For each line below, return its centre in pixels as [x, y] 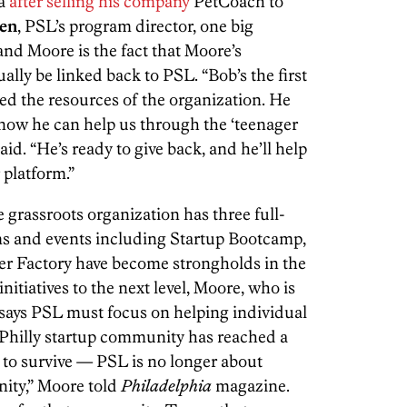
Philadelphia [166, 385]
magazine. [251, 385]
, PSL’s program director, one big [135, 25]
